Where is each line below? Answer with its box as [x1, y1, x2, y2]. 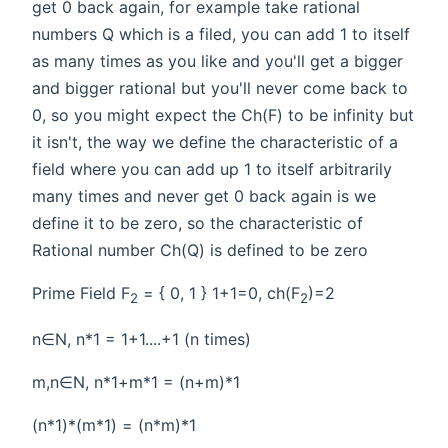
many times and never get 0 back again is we [32, 186, 376, 207]
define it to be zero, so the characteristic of [32, 213, 363, 234]
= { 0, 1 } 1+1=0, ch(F [138, 283, 300, 304]
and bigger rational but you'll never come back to [32, 78, 408, 99]
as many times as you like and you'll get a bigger [32, 51, 403, 72]
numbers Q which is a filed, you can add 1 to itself [32, 24, 410, 45]
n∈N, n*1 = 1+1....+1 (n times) [32, 328, 251, 349]
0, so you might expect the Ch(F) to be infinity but [32, 105, 414, 126]
